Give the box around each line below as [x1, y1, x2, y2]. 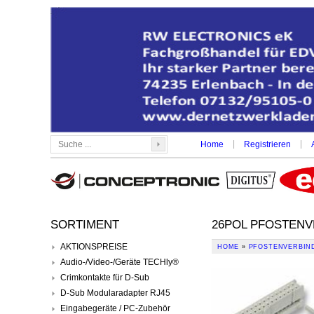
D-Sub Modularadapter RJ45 [60, 287, 170, 298]
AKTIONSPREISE [60, 241, 128, 252]
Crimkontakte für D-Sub [60, 272, 149, 282]
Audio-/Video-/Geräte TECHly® [60, 257, 179, 267]
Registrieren [244, 139, 291, 149]
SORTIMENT [50, 217, 119, 231]
